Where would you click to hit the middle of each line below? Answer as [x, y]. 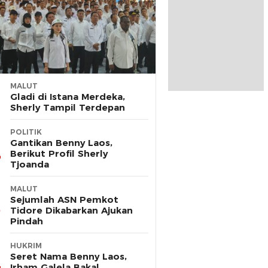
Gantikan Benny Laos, [61, 143]
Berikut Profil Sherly [59, 154]
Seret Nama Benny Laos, [68, 257]
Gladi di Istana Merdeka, [68, 97]
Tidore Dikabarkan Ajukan [71, 211]
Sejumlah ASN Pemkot [64, 200]
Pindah [27, 221]
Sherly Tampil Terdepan [68, 108]
